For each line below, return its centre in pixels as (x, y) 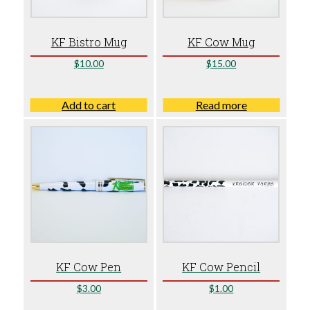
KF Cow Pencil (221, 266)
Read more (221, 105)
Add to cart (89, 105)
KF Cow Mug (221, 42)
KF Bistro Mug (89, 42)
